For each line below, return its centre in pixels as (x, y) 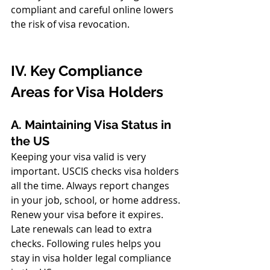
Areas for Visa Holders (87, 92)
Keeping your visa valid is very (80, 157)
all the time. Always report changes (91, 186)
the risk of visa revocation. (70, 24)
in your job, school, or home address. (96, 200)
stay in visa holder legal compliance (92, 258)
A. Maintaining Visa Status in (93, 125)
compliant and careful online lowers (93, 10)
